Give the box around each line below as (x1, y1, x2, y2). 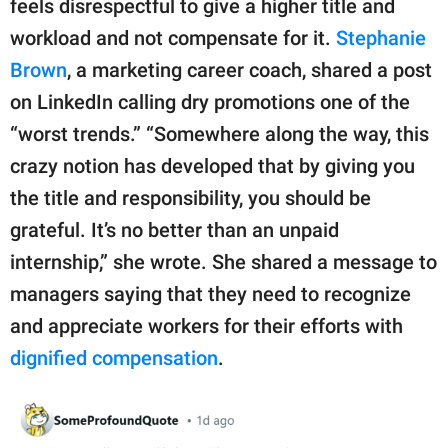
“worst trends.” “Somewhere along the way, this (10, 122, 429, 147)
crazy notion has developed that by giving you (10, 154, 415, 179)
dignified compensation (10, 346, 218, 371)
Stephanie (336, 26, 426, 51)
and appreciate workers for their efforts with (10, 314, 403, 339)
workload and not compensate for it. (10, 26, 336, 51)
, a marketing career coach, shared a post (67, 58, 432, 83)
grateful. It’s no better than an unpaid (10, 218, 339, 243)
